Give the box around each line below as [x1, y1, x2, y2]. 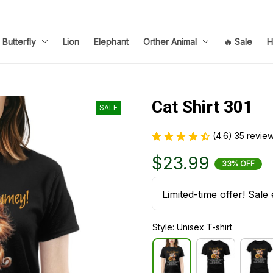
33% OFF [222, 158, 255, 168]
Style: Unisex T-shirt [152, 222, 232, 233]
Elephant [94, 36, 129, 47]
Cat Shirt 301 [152, 97, 253, 117]
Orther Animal [143, 36, 197, 47]
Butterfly [2, 36, 36, 47]
